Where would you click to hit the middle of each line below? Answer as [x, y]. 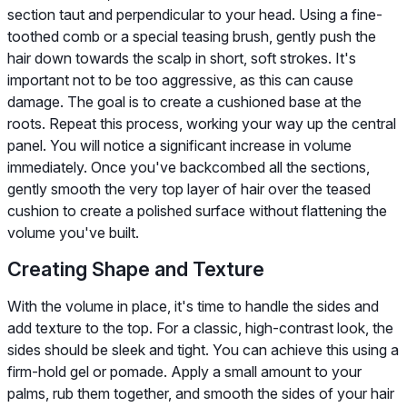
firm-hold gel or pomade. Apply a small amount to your [184, 371]
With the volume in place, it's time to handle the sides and [193, 306]
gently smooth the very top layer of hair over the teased [189, 189]
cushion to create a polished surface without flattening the [197, 210]
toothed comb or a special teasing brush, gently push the [192, 36]
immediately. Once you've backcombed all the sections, [189, 167]
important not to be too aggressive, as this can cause [180, 79]
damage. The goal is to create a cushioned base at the [184, 101]
